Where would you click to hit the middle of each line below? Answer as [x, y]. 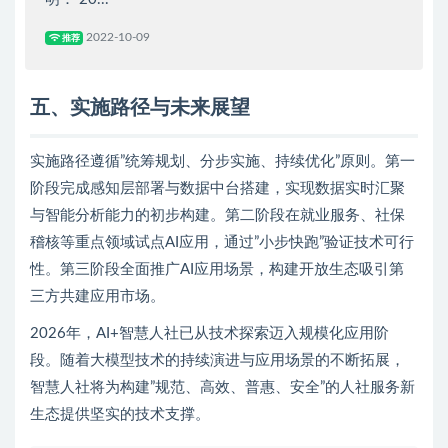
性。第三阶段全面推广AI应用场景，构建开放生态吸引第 [217, 269]
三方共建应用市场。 [97, 296]
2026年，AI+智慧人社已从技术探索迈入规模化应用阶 [209, 333]
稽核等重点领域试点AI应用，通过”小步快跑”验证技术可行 [222, 242]
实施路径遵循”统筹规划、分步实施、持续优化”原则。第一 [222, 161]
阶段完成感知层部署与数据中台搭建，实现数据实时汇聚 [217, 188]
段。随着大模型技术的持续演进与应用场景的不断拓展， [217, 360]
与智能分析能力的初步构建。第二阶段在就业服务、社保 [217, 215]
